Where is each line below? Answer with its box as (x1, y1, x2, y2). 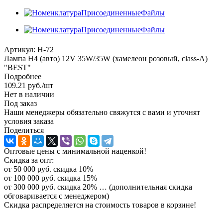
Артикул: (4, 45, 35, 54)
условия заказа (4, 116, 54, 125)
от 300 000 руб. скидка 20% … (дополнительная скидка (4, 182, 192, 191)
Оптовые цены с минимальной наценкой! (4, 146, 146, 155)
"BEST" (4, 63, 31, 72)
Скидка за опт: (4, 155, 54, 164)
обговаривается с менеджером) (4, 191, 109, 200)
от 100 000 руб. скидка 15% (4, 173, 97, 182)
